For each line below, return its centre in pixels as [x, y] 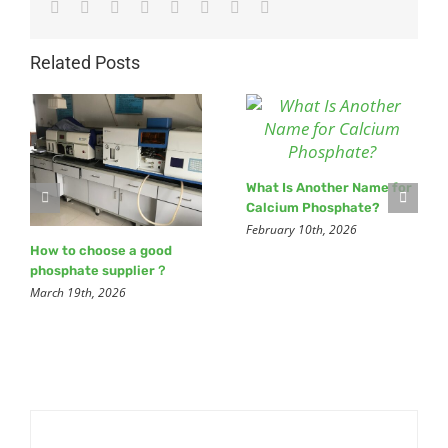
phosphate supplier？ [99, 270]
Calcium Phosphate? [313, 208]
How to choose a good [101, 250]
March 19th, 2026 [78, 292]
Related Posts [85, 63]
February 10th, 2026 [301, 230]
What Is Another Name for [329, 188]
